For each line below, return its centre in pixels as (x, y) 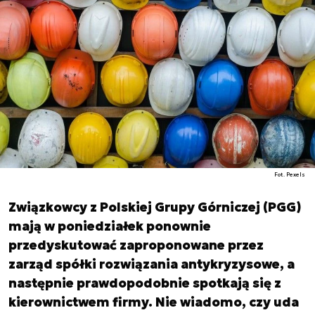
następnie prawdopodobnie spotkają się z (145, 283)
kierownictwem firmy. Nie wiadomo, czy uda (154, 302)
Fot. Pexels (290, 174)
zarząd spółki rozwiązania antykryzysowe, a (152, 264)
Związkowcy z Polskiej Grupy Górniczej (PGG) (155, 207)
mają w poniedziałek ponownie (110, 226)
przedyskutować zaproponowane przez (136, 245)
